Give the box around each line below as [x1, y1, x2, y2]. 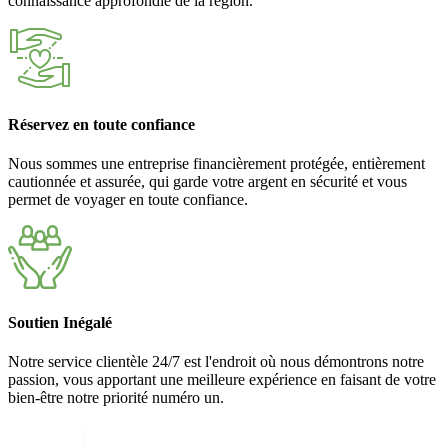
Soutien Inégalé [8, 314, 112, 332]
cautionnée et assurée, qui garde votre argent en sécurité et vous [8, 172, 407, 190]
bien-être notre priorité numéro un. [8, 389, 224, 407]
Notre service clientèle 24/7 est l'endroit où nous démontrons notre [8, 353, 424, 371]
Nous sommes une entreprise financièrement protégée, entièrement [8, 154, 425, 172]
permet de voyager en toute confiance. [8, 190, 248, 208]
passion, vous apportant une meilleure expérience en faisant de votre [8, 371, 436, 389]
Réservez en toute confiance [8, 115, 195, 133]
